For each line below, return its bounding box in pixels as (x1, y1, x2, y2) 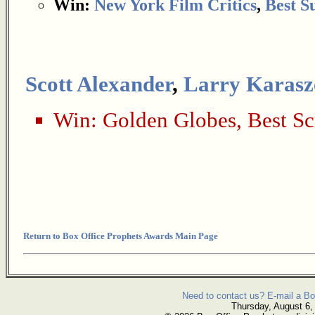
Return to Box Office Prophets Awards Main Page (23, 231, 218, 241)
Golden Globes (103, 108, 236, 132)
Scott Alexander (25, 72, 172, 96)
